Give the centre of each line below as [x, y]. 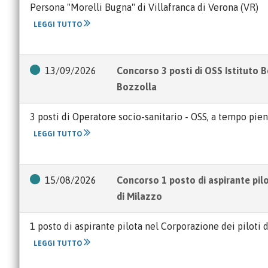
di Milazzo [139, 196]
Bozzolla [137, 87]
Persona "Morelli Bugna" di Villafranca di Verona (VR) [144, 7]
